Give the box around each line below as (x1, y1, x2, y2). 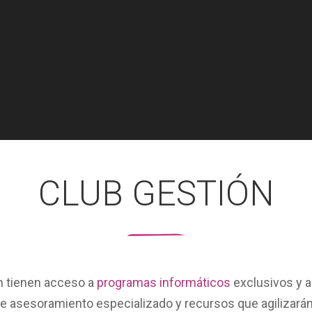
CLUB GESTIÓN (38, 173, 274, 214)
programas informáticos (97, 275, 231, 290)
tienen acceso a (3, 275, 97, 290)
